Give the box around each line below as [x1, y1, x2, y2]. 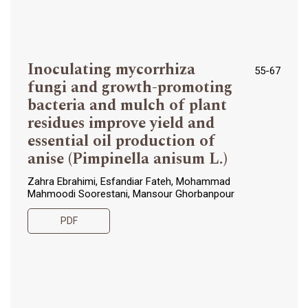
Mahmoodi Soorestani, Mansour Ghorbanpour [27, 187, 234, 200]
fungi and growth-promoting [27, 75, 232, 99]
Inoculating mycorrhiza [27, 57, 195, 81]
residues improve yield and [27, 111, 214, 135]
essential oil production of [27, 129, 215, 153]
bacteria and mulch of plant [27, 93, 227, 117]
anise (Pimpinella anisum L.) [27, 146, 228, 170]
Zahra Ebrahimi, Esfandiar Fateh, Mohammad [27, 175, 230, 188]
